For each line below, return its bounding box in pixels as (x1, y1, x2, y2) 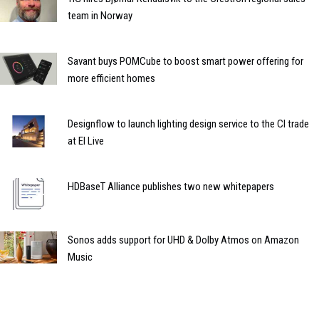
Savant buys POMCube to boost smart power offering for (68, 54, 303, 68)
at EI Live (68, 134, 104, 147)
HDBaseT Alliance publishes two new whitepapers (68, 179, 274, 193)
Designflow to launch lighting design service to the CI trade (68, 117, 309, 130)
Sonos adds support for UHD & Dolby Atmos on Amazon (68, 233, 299, 246)
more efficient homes (68, 71, 155, 85)
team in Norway (68, 9, 132, 22)
